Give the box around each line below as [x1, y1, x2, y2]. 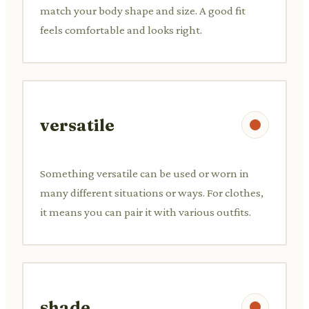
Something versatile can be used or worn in [40, 166, 249, 180]
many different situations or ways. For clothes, [40, 186, 263, 199]
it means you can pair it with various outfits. [40, 205, 251, 219]
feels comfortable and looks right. [40, 23, 202, 37]
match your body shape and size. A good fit [40, 3, 246, 17]
